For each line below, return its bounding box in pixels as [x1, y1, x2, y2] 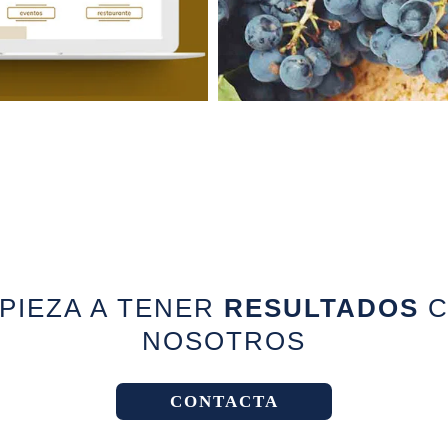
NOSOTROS [142, 326, 306, 355]
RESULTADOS [224, 293, 419, 322]
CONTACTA [169, 390, 279, 411]
